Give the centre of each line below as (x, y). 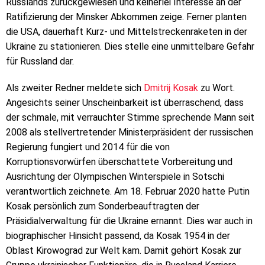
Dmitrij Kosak (171, 88)
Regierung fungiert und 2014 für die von (88, 147)
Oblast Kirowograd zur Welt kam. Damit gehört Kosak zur (124, 251)
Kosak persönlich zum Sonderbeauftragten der (103, 206)
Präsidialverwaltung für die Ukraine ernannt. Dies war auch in (129, 221)
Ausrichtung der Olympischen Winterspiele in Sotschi (115, 177)
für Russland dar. (40, 61)
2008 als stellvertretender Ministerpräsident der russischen (130, 132)
